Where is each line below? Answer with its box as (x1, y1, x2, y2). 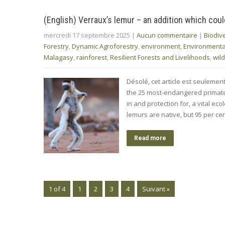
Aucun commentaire (137, 30, 197, 40)
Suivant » (142, 184, 170, 193)
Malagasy (44, 52, 73, 62)
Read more (134, 134, 166, 142)
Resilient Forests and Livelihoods (110, 52, 210, 62)
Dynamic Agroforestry (72, 41, 138, 51)
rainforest (76, 52, 107, 62)
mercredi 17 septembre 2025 (44, 30, 130, 40)
